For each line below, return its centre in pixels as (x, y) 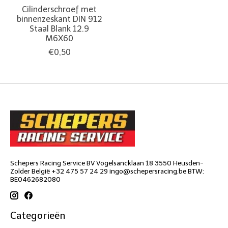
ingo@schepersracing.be (148, 171)
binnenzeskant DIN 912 (59, 19)
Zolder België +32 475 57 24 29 (60, 171)
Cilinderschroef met (60, 9)
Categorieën (38, 216)
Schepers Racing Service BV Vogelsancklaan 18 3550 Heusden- (107, 163)
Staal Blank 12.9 (60, 28)
